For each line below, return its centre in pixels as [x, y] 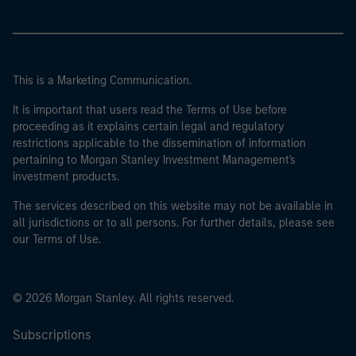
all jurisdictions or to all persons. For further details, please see [174, 223]
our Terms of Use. [57, 240]
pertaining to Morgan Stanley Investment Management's [154, 161]
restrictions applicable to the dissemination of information [159, 144]
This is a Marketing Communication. [102, 81]
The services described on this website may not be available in [173, 207]
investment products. [66, 177]
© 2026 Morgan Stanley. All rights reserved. [123, 299]
